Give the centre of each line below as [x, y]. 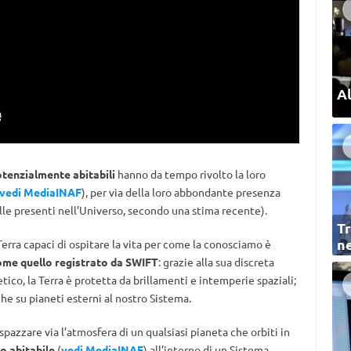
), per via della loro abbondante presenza [181, 192]
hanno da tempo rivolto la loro [190, 174]
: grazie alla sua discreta [216, 262]
